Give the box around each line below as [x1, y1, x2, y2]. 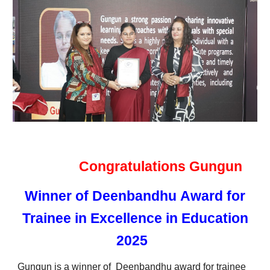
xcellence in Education [99, 210, 248, 226]
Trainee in [22, 210, 90, 226]
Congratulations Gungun [79, 158, 246, 174]
